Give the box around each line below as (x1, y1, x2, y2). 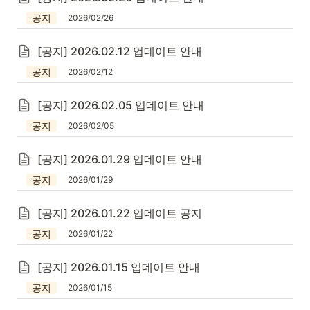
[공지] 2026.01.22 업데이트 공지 (37, 206, 202, 220)
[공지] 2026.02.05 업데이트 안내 (37, 98, 204, 112)
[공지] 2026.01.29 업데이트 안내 (37, 152, 202, 166)
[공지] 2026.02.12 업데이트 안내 (37, 44, 202, 58)
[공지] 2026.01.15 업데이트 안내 (37, 260, 200, 274)
